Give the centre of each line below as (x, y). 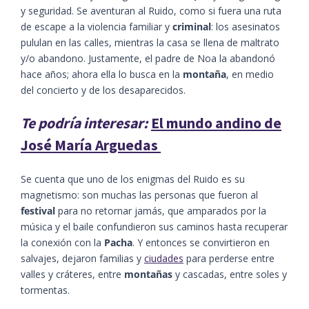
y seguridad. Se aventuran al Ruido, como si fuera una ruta (151, 10)
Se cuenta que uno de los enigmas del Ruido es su (133, 179)
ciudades (164, 258)
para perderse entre (229, 258)
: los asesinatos (246, 26)
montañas (148, 274)
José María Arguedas (89, 145)
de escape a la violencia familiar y (97, 26)
